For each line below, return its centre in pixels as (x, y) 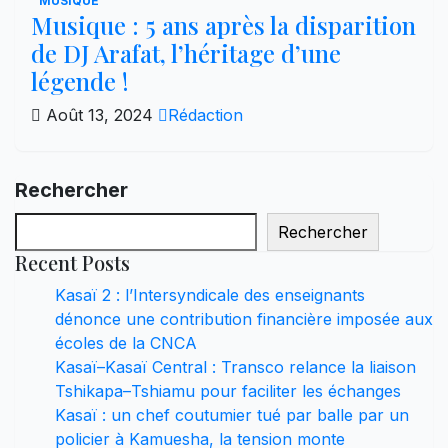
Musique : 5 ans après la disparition (223, 24)
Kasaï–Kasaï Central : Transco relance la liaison (235, 366)
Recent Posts (72, 262)
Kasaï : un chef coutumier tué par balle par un (232, 414)
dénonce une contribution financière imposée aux (244, 318)
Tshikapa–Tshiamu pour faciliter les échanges (228, 390)
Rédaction (205, 114)
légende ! (80, 80)
